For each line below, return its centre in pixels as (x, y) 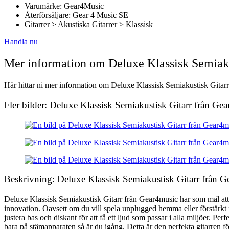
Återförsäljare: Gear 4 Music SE (76, 15)
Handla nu (21, 42)
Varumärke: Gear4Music (64, 6)
